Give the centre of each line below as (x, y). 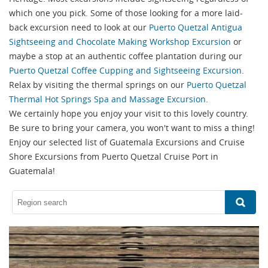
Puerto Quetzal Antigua (196, 27)
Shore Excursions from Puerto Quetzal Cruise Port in (114, 156)
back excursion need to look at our (79, 27)
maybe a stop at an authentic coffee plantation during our (126, 56)
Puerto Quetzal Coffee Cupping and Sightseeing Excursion (125, 70)
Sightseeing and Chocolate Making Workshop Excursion (120, 41)
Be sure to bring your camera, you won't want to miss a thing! (132, 127)
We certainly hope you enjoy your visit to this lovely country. (129, 113)
